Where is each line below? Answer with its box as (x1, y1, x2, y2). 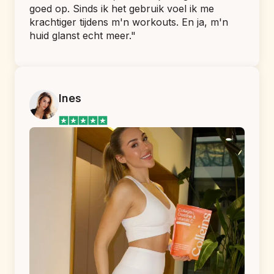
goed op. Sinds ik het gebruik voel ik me (29, 2, 214, 15)
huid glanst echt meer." (29, 29, 136, 42)
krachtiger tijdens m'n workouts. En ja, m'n (29, 15, 228, 28)
